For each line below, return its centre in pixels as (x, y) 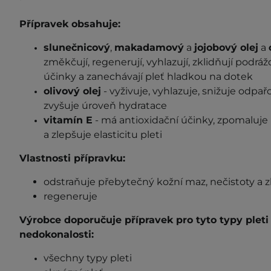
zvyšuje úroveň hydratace (105, 105)
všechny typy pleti (88, 258)
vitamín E (68, 120)
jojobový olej (226, 47)
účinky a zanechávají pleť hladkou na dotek (149, 76)
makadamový (149, 47)
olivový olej (72, 91)
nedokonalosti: (57, 234)
